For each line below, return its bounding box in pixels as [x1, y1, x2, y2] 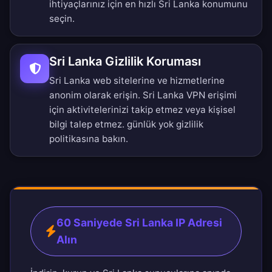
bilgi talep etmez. [49, 118, 127, 131]
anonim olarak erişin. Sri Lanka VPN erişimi [49, 89, 237, 101]
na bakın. [89, 133, 128, 145]
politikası [49, 133, 89, 145]
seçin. [49, 13, 75, 25]
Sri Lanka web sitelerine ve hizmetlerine [49, 75, 225, 87]
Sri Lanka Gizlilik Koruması [49, 54, 201, 69]
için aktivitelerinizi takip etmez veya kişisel [49, 104, 236, 116]
